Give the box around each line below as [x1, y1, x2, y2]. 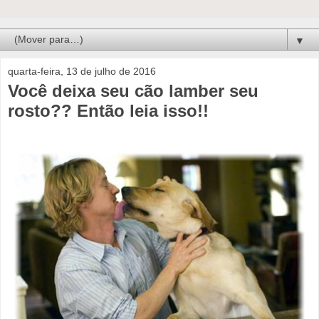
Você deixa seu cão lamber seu [8, 81, 258, 100]
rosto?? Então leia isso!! [8, 101, 209, 120]
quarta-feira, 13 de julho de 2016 [8, 66, 156, 77]
